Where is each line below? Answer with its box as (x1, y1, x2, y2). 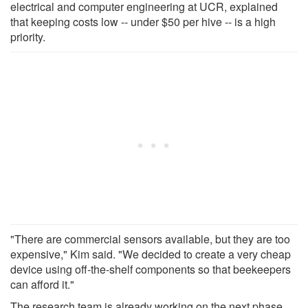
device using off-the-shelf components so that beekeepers (10, 261, 291, 277)
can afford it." (10, 276, 74, 292)
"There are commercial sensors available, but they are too (10, 230, 290, 247)
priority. (10, 28, 45, 45)
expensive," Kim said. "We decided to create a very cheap (10, 245, 291, 262)
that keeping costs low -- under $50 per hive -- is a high (10, 13, 276, 30)
